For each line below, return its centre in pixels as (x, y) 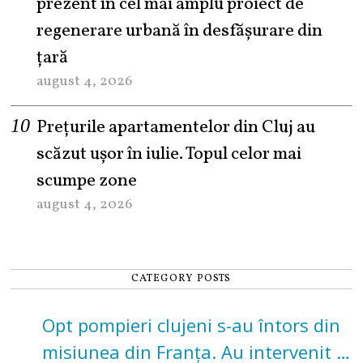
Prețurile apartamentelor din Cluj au (176, 127)
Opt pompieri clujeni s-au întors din (191, 325)
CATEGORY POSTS (181, 278)
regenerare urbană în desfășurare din (180, 31)
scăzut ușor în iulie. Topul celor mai (169, 154)
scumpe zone (87, 181)
